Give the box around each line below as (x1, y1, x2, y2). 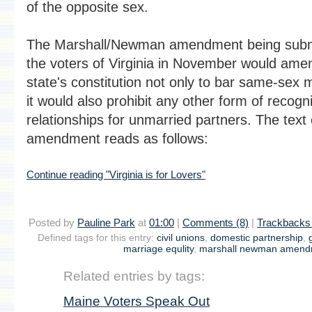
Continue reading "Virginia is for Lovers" (26, 168, 205, 180)
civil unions (157, 231, 205, 243)
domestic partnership (210, 231, 303, 243)
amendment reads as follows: (26, 130, 208, 146)
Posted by (29, 216, 77, 228)
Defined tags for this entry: (38, 231, 157, 243)
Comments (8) (182, 216, 249, 228)
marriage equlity (123, 242, 194, 254)
